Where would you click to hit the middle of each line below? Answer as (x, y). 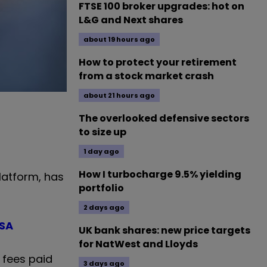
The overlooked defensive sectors (164, 118)
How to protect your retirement (158, 62)
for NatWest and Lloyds (138, 244)
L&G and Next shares (131, 20)
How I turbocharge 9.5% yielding (160, 174)
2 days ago (104, 207)
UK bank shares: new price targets (164, 230)
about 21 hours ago (119, 95)
